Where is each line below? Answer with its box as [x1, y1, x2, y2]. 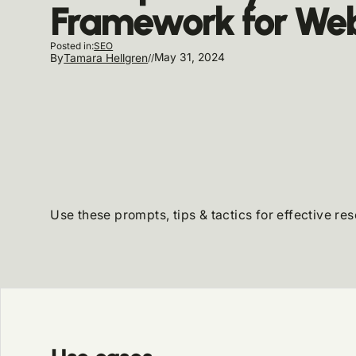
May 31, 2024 [154, 51, 226, 64]
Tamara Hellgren [64, 51, 149, 64]
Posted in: [50, 41, 95, 52]
